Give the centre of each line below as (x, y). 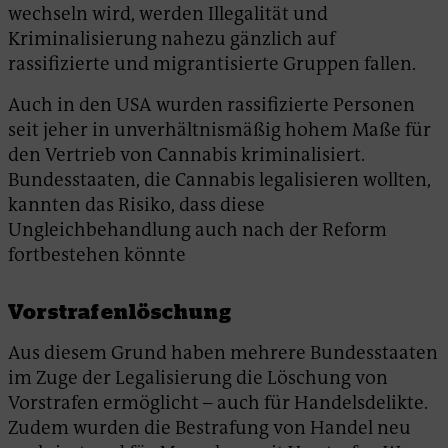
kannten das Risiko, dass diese (136, 204)
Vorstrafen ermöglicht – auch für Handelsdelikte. (218, 402)
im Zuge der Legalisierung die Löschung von (198, 377)
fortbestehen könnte (97, 254)
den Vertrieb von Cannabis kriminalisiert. (186, 154)
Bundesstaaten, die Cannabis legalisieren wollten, (219, 179)
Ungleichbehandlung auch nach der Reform (197, 229)
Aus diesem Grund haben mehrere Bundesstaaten (223, 352)
